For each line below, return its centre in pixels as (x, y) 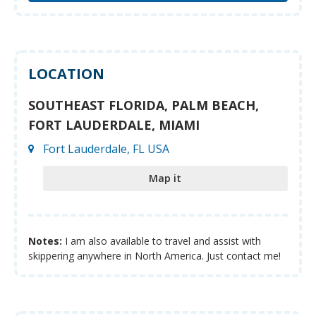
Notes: (45, 241)
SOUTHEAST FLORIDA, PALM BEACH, (144, 105)
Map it (165, 178)
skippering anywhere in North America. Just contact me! (154, 256)
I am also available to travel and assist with (162, 241)
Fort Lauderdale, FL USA (106, 149)
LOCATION (66, 74)
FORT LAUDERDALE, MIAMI (114, 125)
